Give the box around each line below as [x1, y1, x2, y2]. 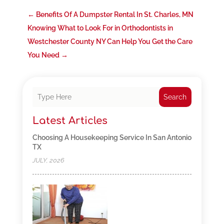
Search [163, 93, 187, 101]
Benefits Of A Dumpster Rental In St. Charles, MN [35, 10, 193, 19]
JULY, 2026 [32, 156, 64, 164]
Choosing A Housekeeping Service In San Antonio [32, 133, 191, 142]
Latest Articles [32, 115, 107, 127]
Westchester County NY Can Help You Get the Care [27, 37, 192, 46]
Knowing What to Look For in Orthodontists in [27, 24, 173, 32]
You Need [27, 51, 59, 59]
